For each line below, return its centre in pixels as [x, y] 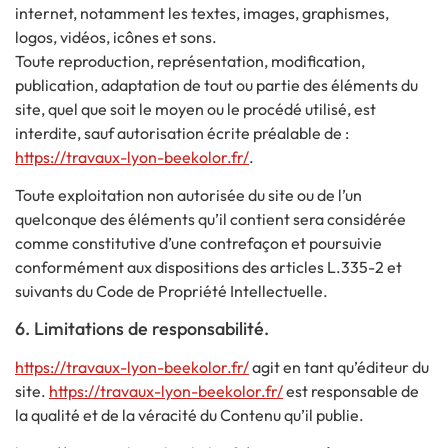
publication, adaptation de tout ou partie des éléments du [216, 85]
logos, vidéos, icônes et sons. [116, 37]
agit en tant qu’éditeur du [339, 366]
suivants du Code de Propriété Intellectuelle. [171, 291]
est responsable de [351, 390]
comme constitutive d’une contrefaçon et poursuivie [198, 243]
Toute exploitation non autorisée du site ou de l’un [188, 195]
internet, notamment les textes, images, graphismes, [202, 13]
